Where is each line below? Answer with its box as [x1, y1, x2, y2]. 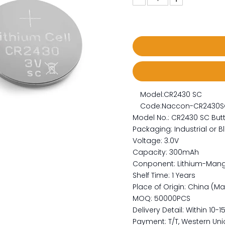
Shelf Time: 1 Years [133, 170, 195, 180]
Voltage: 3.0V [133, 136, 179, 146]
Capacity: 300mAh [133, 147, 199, 157]
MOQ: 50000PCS [133, 193, 190, 203]
